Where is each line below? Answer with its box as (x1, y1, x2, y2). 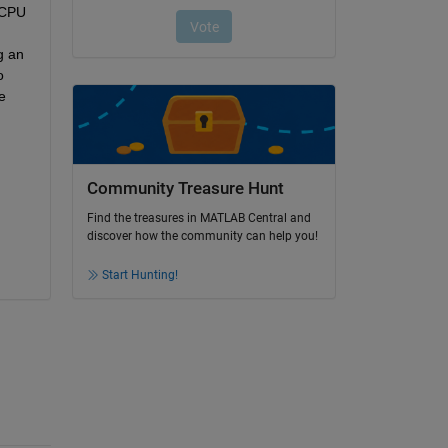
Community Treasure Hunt (86, 178, 284, 198)
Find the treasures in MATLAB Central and (86, 211, 311, 226)
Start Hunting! (101, 268, 178, 283)
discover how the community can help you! (86, 229, 318, 244)
